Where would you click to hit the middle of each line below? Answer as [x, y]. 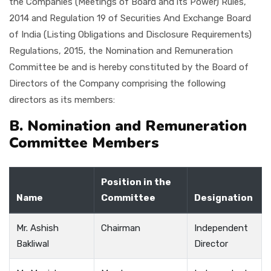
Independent [221, 228]
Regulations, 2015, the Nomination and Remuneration [121, 51]
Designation [224, 198]
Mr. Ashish [38, 228]
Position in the [136, 182]
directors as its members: [62, 100]
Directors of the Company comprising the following [117, 83]
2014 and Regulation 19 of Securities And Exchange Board [130, 18]
